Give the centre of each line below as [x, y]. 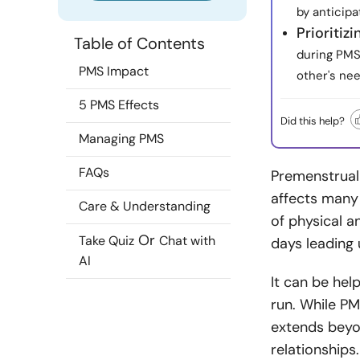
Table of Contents [139, 43]
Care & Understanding [145, 206]
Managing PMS [121, 139]
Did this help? [313, 121]
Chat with [187, 241]
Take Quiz [106, 241]
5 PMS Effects [119, 105]
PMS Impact [114, 71]
